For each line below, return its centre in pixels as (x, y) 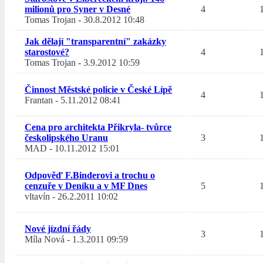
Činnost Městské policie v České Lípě (98, 90)
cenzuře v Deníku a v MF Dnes (86, 186)
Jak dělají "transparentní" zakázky (95, 42)
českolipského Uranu (66, 138)
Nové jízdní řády (58, 229)
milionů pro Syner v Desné (77, 9)
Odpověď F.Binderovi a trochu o (90, 176)
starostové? (47, 52)
